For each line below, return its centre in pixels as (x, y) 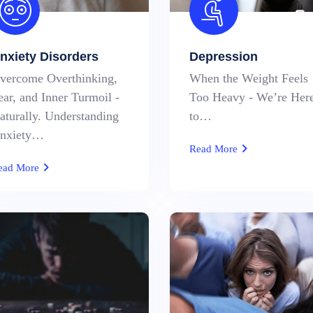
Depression (223, 57)
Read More (214, 149)
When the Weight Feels (248, 78)
